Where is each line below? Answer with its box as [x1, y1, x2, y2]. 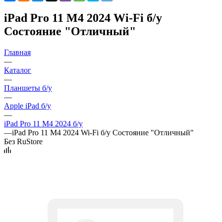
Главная [4, 48, 31, 56]
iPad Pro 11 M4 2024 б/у [4, 119, 83, 128]
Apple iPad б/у [4, 101, 51, 110]
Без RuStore [4, 137, 43, 146]
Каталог [4, 65, 31, 74]
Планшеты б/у [4, 83, 52, 92]
